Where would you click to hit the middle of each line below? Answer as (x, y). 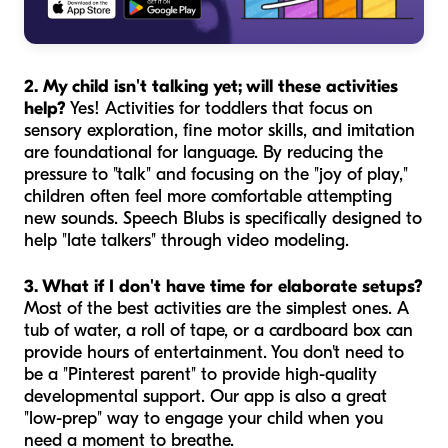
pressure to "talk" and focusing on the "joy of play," (216, 175)
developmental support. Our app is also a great (205, 397)
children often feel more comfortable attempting (208, 197)
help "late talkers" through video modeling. (186, 241)
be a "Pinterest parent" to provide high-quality (200, 375)
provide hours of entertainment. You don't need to (214, 353)
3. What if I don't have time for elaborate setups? (223, 287)
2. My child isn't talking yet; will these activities (211, 87)
